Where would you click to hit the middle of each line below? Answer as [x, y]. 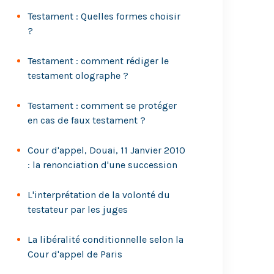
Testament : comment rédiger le [98, 61]
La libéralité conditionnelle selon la [106, 239]
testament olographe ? [78, 76]
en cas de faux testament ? [87, 120]
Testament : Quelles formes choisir [104, 16]
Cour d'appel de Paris [75, 254]
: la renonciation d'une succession [103, 165]
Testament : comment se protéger [102, 106]
